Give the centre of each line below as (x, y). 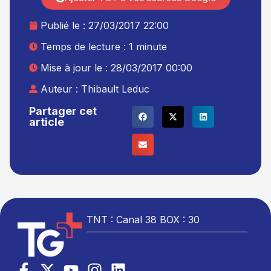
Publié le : (64, 26)
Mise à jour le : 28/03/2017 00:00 (116, 68)
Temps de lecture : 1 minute (104, 47)
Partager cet (63, 111)
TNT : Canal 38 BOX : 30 (143, 219)
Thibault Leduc (115, 89)
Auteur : (61, 89)
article (47, 122)
